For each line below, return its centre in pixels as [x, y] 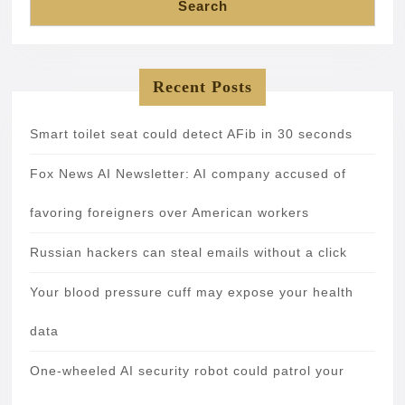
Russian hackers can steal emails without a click [188, 253]
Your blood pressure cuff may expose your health [192, 292]
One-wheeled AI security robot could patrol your [187, 371]
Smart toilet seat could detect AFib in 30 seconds [191, 134]
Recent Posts [202, 87]
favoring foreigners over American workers [170, 213]
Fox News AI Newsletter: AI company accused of [188, 174]
